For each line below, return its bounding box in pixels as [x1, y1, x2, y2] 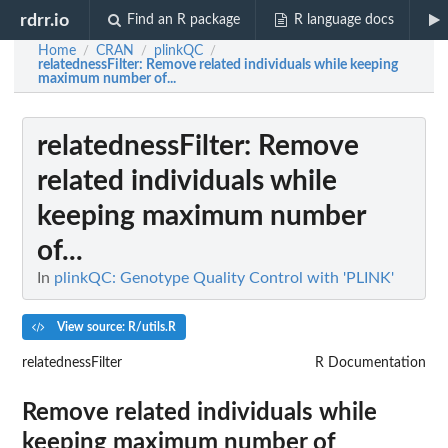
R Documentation [315, 355, 426, 370]
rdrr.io [20, 11, 70, 29]
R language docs [293, 13, 394, 27]
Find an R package [127, 13, 241, 27]
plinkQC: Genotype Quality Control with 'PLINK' [54, 270, 394, 286]
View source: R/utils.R [53, 320, 176, 333]
